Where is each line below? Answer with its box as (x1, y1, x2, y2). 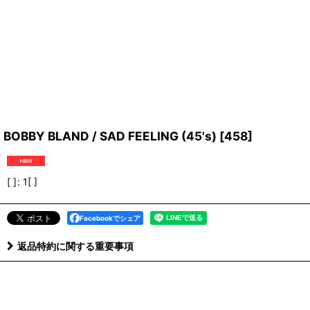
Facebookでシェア (80, 214, 140, 222)
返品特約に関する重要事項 (17, 240, 134, 252)
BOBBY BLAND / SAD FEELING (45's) (3, 129, 217, 143)
